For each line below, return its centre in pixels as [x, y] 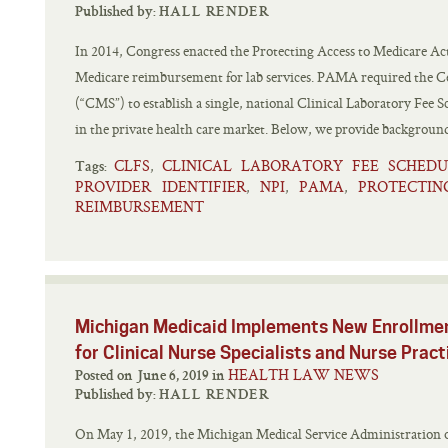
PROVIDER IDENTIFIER [160, 186]
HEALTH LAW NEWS [303, 374]
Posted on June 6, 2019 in [220, 376]
